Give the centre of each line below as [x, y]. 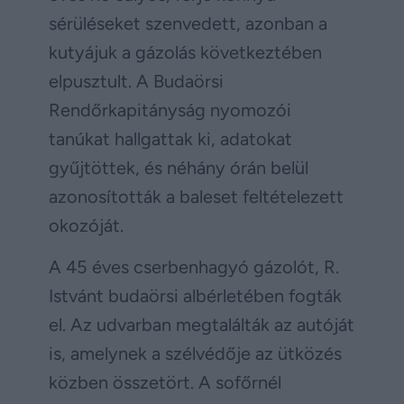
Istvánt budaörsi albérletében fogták [195, 296]
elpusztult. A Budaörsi [136, 81]
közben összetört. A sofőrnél [165, 383]
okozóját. [86, 225]
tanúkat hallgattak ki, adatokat [170, 138]
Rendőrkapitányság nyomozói [170, 110]
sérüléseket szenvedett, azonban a [188, 23]
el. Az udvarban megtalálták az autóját [202, 325]
